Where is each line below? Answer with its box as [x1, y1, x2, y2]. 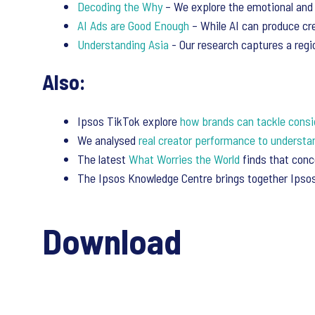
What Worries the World [129, 151, 243, 167]
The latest [77, 151, 129, 167]
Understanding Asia [77, 37, 169, 53]
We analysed [77, 132, 139, 148]
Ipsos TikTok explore [77, 113, 180, 129]
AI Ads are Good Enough [77, 18, 189, 34]
